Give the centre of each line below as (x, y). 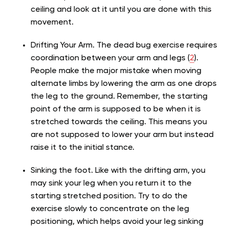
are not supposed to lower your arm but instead (122, 135)
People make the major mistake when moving (116, 71)
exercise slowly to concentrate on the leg (110, 209)
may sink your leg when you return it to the (111, 183)
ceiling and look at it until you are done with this (121, 9)
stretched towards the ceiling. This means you (119, 122)
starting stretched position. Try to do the (109, 196)
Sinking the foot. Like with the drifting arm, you (118, 170)
